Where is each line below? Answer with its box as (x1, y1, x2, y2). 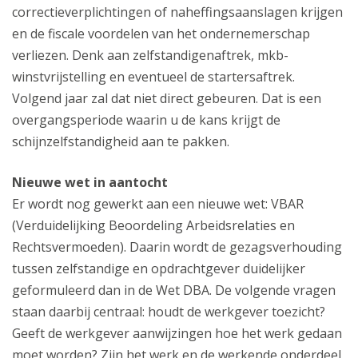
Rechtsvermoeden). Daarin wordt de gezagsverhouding (12, 238, 342, 257)
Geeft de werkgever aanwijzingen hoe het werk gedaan (12, 324, 342, 343)
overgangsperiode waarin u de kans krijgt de (12, 111, 280, 129)
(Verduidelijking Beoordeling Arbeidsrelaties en (12, 217, 295, 235)
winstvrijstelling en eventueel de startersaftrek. (12, 68, 295, 86)
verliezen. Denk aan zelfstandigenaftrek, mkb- (12, 46, 288, 65)
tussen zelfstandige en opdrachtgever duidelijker (12, 260, 305, 278)
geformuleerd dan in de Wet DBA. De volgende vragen (12, 281, 336, 300)
